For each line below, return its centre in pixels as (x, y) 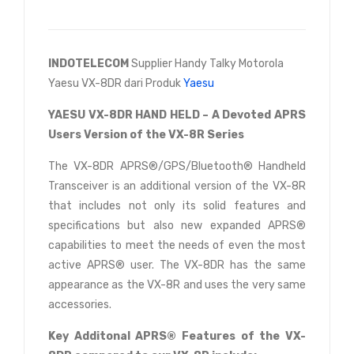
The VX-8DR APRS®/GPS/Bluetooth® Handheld (177, 166)
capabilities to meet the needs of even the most (177, 245)
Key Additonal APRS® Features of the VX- (177, 336)
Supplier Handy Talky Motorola (207, 63)
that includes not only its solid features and (177, 205)
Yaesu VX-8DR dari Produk (116, 83)
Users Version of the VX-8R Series (146, 134)
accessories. (80, 304)
